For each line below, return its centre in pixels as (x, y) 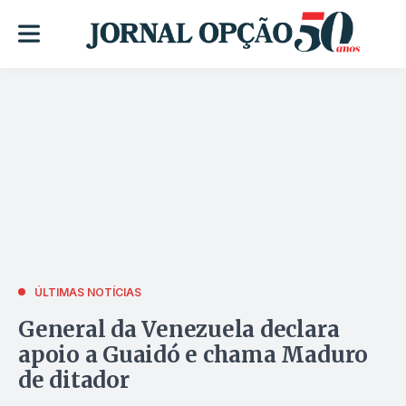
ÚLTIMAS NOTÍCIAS (88, 292)
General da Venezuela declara (179, 329)
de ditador (74, 380)
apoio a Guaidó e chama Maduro (193, 354)
